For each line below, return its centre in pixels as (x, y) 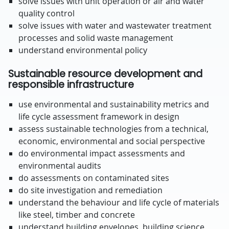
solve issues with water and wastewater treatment (115, 26)
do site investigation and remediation (90, 190)
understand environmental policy (83, 50)
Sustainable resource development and (105, 74)
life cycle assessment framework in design (99, 117)
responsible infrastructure (71, 85)
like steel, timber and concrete (77, 215)
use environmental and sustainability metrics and (114, 104)
